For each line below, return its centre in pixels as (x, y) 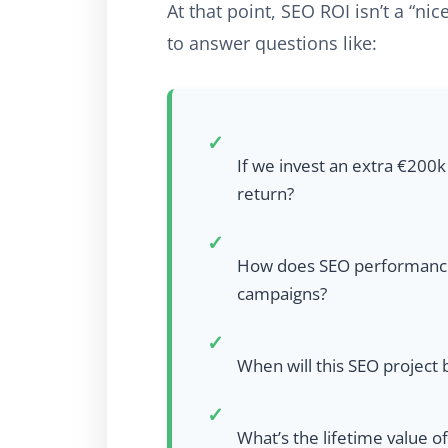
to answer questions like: (272, 42)
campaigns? (282, 293)
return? (265, 193)
